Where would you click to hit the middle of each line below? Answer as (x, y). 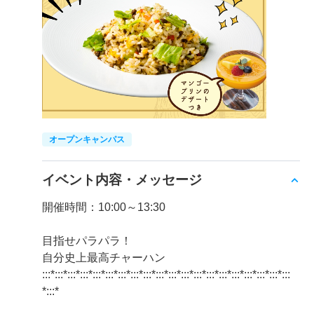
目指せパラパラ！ (87, 241)
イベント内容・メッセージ (122, 180)
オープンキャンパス (87, 139)
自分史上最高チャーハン (104, 258)
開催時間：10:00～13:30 (104, 207)
